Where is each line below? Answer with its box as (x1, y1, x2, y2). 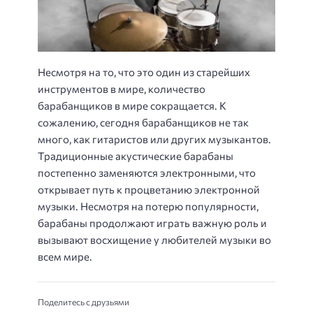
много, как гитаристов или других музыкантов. (38, 132, 271, 145)
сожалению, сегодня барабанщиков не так (38, 115, 249, 129)
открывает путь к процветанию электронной (38, 182, 260, 196)
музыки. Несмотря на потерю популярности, (38, 199, 259, 212)
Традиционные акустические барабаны (38, 149, 233, 162)
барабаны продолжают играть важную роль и (38, 216, 267, 229)
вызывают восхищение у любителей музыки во (38, 233, 271, 246)
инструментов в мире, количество (38, 82, 205, 95)
